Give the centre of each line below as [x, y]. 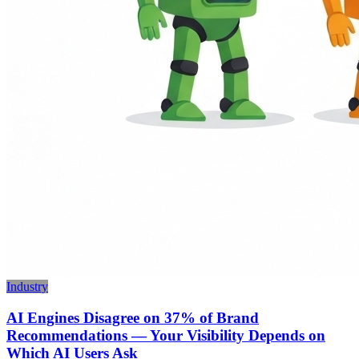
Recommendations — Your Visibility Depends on [166, 335]
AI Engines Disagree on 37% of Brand [133, 317]
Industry [27, 287]
